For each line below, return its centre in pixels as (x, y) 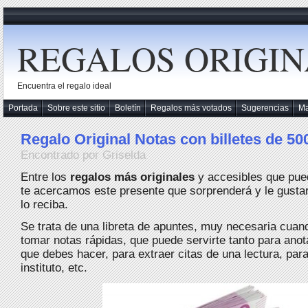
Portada (23, 108)
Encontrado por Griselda (83, 155)
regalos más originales (132, 177)
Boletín (128, 108)
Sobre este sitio (76, 108)
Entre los (45, 177)
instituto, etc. (54, 268)
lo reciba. (44, 205)
